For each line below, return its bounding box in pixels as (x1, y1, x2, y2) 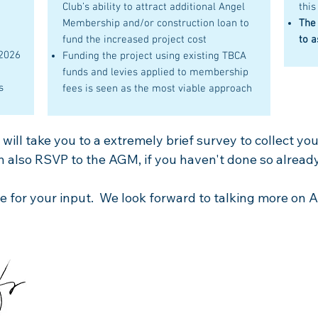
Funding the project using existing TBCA (62, 50, 246, 62)
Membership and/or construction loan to (62, 17, 249, 30)
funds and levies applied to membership (62, 66, 248, 79)
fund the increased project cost (62, 33, 207, 46)
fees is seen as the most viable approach (62, 82, 252, 95)
